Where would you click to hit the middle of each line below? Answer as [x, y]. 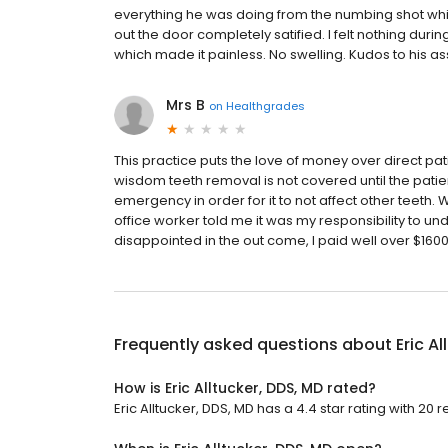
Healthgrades [265, 105]
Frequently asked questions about [255, 345]
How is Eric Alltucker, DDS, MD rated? [245, 388]
